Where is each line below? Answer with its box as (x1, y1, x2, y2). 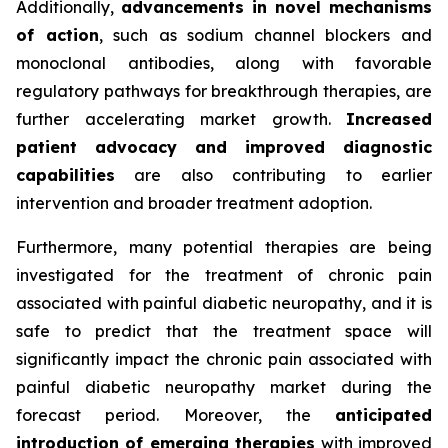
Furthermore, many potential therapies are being (16, 237, 432, 258)
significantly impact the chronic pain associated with (16, 349, 432, 370)
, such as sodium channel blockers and (98, 25, 433, 46)
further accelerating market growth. (16, 109, 346, 130)
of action (16, 25, 99, 46)
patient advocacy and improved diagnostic (16, 137, 432, 158)
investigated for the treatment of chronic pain (16, 265, 432, 286)
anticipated (335, 405, 432, 426)
